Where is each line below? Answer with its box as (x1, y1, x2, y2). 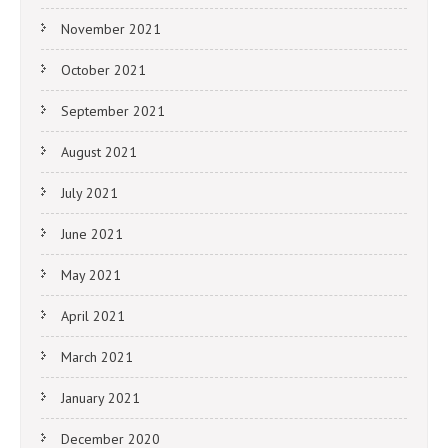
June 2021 (61, 225, 123, 244)
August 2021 (61, 143, 137, 162)
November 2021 (61, 20, 161, 39)
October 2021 (61, 61, 146, 80)
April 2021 (61, 307, 125, 326)
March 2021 (61, 348, 133, 367)
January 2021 (61, 389, 140, 408)
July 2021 (61, 184, 118, 203)
